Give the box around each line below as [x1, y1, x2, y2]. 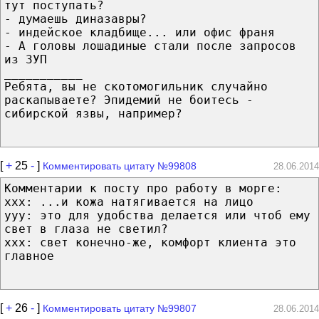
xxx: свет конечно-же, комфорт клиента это [4, 235, 296, 249]
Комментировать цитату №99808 [43, 159, 197, 172]
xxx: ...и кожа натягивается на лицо [4, 194, 253, 209]
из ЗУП [4, 52, 47, 66]
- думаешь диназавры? [4, 11, 147, 26]
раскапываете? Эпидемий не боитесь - [4, 93, 253, 107]
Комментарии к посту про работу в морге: [4, 181, 282, 195]
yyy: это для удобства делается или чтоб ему [4, 208, 310, 222]
